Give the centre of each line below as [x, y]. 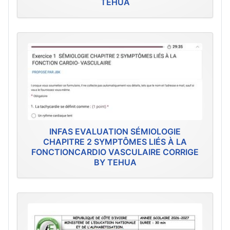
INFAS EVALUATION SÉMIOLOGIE [115, 132]
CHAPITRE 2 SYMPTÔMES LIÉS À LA [115, 142]
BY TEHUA [115, 162]
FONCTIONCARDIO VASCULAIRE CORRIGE [115, 152]
